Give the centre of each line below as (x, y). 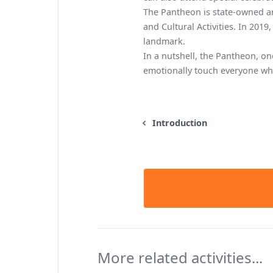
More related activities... (180, 257)
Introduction (180, 123)
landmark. (164, 41)
